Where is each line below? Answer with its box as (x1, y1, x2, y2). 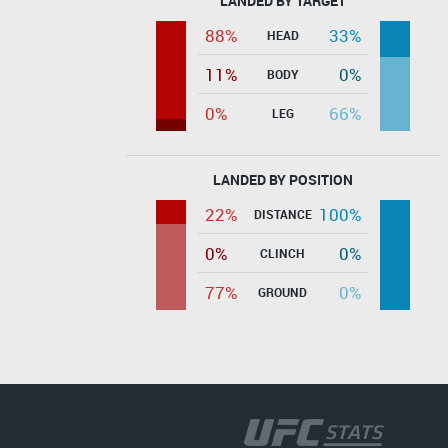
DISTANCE (253, 205, 312, 222)
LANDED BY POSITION (213, 169, 353, 189)
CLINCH (260, 244, 305, 261)
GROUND (258, 283, 307, 300)
